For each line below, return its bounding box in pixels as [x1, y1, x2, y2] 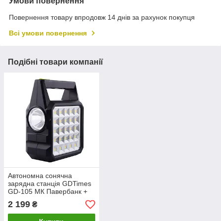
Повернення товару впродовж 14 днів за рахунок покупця [9, 13, 195, 21]
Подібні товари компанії [8, 57, 103, 66]
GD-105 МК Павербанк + [8, 187, 87, 196]
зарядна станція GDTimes [8, 180, 91, 188]
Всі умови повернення [9, 29, 87, 37]
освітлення [8, 195, 43, 204]
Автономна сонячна [8, 172, 72, 180]
